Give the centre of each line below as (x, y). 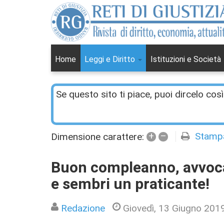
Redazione (83, 208)
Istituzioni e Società (187, 59)
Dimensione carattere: (97, 136)
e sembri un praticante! (130, 185)
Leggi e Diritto (111, 59)
